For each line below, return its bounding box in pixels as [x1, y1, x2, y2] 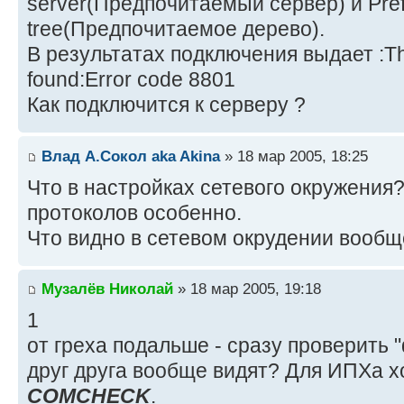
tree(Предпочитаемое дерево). [27, 17, 325, 41]
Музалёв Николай [41, 280, 173, 298]
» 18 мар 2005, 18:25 [220, 146, 368, 165]
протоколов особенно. [27, 200, 242, 225]
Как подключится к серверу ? [27, 93, 306, 117]
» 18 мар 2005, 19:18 [173, 280, 321, 298]
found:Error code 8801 [27, 68, 235, 92]
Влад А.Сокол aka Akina [41, 146, 220, 165]
